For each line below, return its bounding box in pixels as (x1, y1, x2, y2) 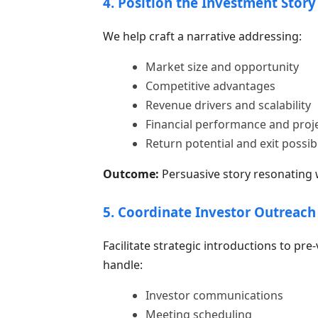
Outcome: (102, 165, 159, 182)
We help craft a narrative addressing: (102, 28, 302, 44)
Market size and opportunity (145, 58, 299, 75)
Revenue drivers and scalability (145, 97, 311, 113)
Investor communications (145, 287, 283, 303)
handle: (102, 256, 143, 273)
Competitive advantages (145, 77, 275, 94)
